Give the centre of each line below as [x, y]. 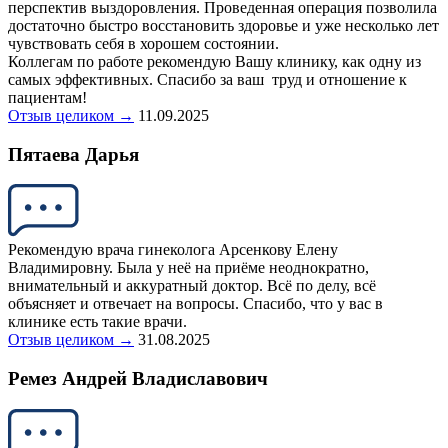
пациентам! [47, 98]
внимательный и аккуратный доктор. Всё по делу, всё [192, 286]
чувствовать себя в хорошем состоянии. [147, 44]
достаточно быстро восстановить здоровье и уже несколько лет [223, 26]
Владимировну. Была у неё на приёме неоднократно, [188, 268]
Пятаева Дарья [73, 154]
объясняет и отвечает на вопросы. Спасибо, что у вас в [195, 304]
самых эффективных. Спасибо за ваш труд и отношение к [207, 80]
